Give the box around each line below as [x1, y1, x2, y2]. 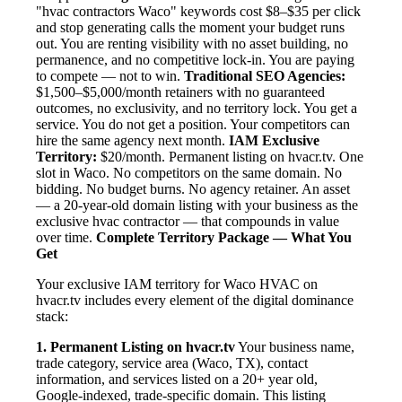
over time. [36, 230, 96, 246]
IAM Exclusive [229, 133, 319, 149]
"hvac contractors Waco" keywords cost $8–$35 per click [36, 4, 361, 20]
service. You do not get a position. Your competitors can [36, 117, 350, 133]
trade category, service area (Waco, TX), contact [36, 355, 308, 371]
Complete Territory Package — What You [96, 230, 352, 246]
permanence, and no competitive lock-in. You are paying [36, 52, 354, 68]
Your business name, [235, 339, 354, 355]
